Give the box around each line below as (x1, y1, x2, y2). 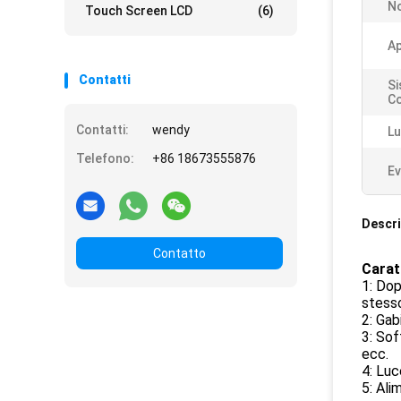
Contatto (153, 246, 206, 260)
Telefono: (76, 151, 134, 166)
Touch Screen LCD (85, 4, 192, 18)
